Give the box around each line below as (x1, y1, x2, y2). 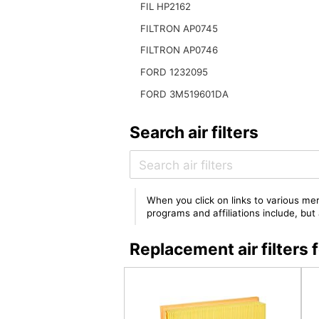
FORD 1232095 (140, 66, 208, 78)
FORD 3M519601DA (140, 88, 229, 100)
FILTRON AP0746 (140, 44, 218, 56)
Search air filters (129, 122, 258, 142)
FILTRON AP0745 (140, 22, 218, 34)
